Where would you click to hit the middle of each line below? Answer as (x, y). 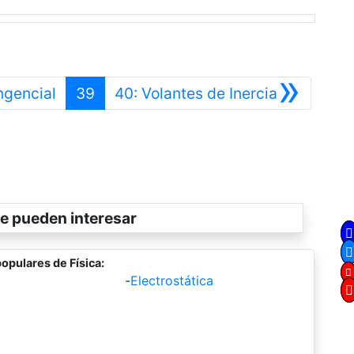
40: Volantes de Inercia (196, 94)
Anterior (83, 93)
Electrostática (171, 281)
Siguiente (310, 93)
